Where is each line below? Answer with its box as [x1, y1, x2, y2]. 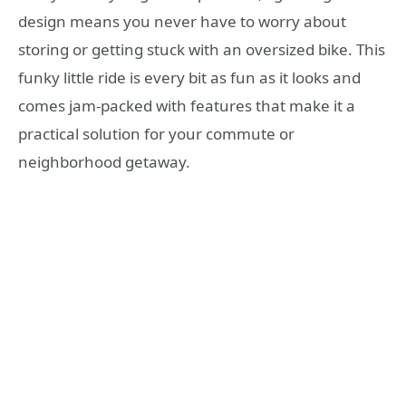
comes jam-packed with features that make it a [18, 94, 355, 116]
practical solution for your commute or [18, 122, 295, 144]
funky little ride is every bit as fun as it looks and [18, 66, 361, 88]
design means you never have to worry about [18, 10, 346, 32]
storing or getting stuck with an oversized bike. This [18, 38, 385, 60]
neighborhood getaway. [18, 150, 190, 172]
